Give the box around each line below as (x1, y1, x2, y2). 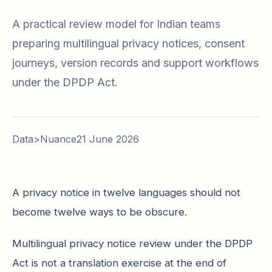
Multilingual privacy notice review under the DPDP (12, 237, 253, 250)
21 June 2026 (76, 133, 139, 145)
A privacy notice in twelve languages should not (12, 186, 240, 199)
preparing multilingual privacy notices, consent (12, 37, 245, 50)
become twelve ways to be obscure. (12, 206, 187, 218)
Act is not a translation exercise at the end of (12, 257, 226, 269)
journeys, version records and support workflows (12, 56, 259, 69)
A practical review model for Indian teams (12, 18, 220, 30)
